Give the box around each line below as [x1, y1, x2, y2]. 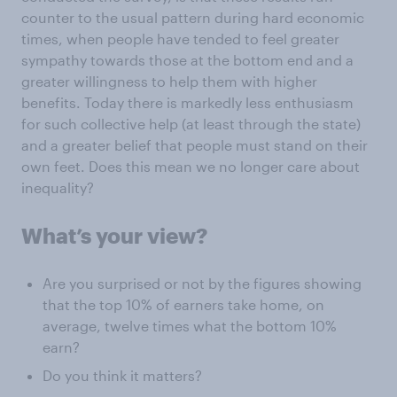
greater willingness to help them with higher [21, 73, 317, 90]
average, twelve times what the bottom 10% [43, 317, 337, 334]
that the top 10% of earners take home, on [43, 296, 324, 313]
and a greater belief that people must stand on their [21, 136, 368, 153]
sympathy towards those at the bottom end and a [21, 51, 354, 68]
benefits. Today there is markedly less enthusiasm [21, 94, 354, 111]
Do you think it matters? [43, 367, 202, 384]
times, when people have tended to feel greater [21, 30, 339, 47]
